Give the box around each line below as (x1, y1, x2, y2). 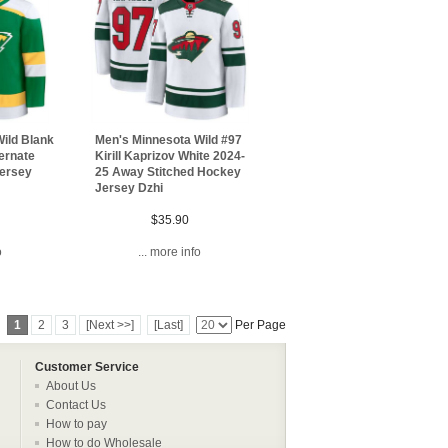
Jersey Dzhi (95, 180, 164, 195)
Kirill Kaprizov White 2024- (95, 148, 246, 163)
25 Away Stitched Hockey (95, 164, 242, 179)
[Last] (154, 317, 183, 332)
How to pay (46, 416, 107, 431)
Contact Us (46, 397, 106, 412)
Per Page (232, 317, 286, 332)
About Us (46, 378, 96, 393)
